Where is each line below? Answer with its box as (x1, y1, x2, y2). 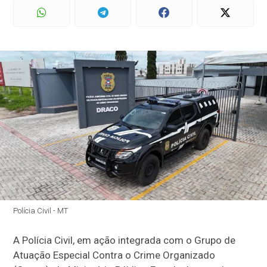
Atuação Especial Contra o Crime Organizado (13, 249, 216, 262)
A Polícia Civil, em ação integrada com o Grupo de (13, 234, 236, 247)
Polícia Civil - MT (13, 206, 69, 216)
